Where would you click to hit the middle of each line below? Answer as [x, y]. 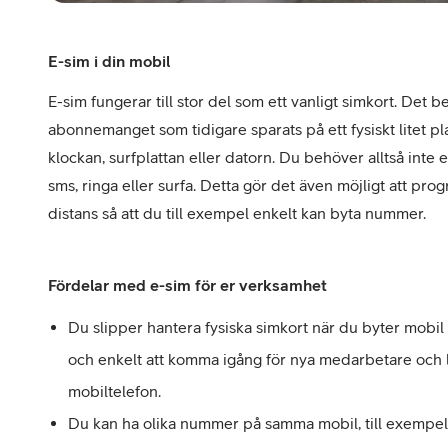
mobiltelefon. [114, 391]
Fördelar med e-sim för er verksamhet [187, 285]
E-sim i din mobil [109, 61]
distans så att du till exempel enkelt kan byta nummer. [237, 213]
